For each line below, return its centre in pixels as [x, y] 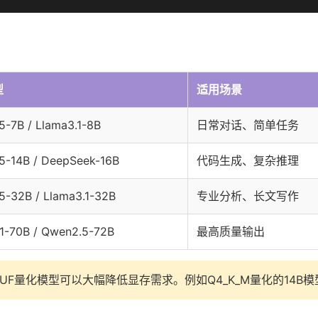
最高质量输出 [231, 231]
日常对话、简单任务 [248, 125]
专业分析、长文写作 [248, 196]
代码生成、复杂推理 [248, 160]
